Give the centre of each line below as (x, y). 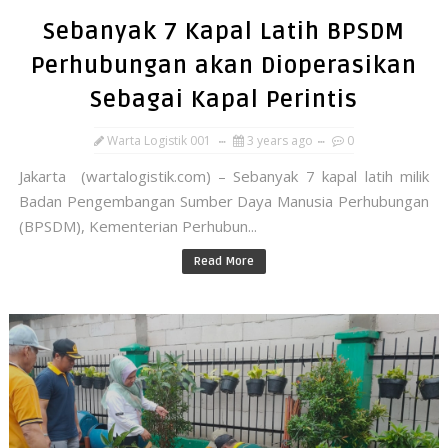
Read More (223, 261)
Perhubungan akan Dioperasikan (223, 66)
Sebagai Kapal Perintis (223, 100)
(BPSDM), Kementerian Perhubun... (137, 226)
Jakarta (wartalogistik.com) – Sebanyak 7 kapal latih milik (224, 176)
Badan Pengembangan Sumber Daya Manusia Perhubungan (224, 201)
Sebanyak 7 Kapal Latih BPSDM (223, 32)
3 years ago (279, 140)
